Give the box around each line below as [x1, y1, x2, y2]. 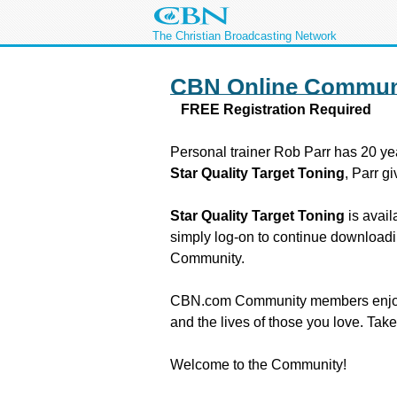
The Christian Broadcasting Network [152, 29, 337, 43]
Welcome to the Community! [170, 357, 346, 373]
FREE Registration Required [170, 102, 371, 118]
